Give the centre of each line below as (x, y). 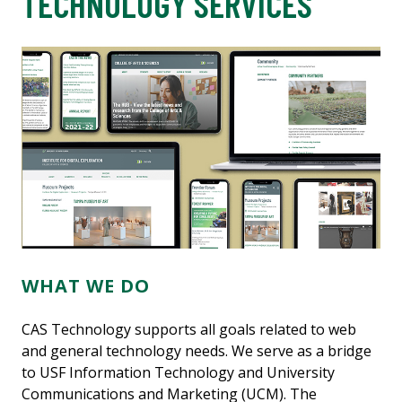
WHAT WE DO (86, 286)
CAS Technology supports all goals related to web (189, 330)
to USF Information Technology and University (178, 373)
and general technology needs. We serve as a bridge (197, 351)
